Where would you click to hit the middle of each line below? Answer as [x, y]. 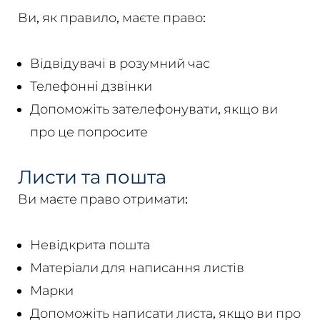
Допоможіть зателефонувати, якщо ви [154, 109]
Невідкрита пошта [90, 244]
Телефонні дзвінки [91, 86]
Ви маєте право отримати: [102, 199]
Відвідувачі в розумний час [120, 63]
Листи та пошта [92, 176]
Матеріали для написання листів [137, 267]
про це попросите [89, 131]
